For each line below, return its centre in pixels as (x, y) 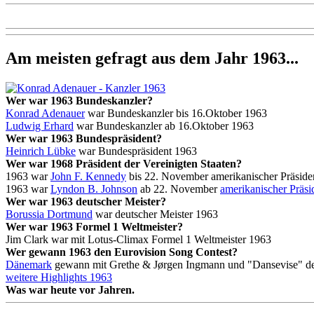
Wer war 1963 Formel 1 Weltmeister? (94, 226)
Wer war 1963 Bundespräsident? (84, 138)
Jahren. (116, 289)
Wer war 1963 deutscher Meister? (86, 201)
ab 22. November (179, 189)
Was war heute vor (52, 289)
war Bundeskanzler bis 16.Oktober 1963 (176, 113)
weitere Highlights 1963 (59, 277)
